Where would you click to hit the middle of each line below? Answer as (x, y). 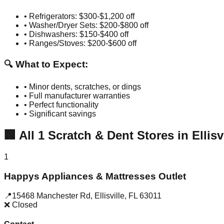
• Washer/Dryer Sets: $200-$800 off (86, 25)
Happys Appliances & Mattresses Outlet (95, 176)
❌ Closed (21, 204)
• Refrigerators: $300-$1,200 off (79, 16)
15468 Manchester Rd (51, 195)
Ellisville (109, 195)
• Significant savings (60, 114)
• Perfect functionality (61, 105)
